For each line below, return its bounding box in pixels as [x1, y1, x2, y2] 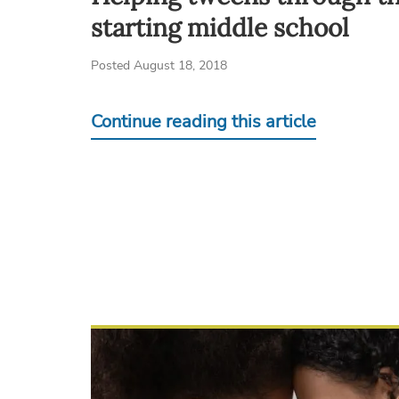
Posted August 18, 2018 [91, 57, 227, 74]
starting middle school [91, 12, 349, 44]
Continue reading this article [91, 110, 316, 134]
